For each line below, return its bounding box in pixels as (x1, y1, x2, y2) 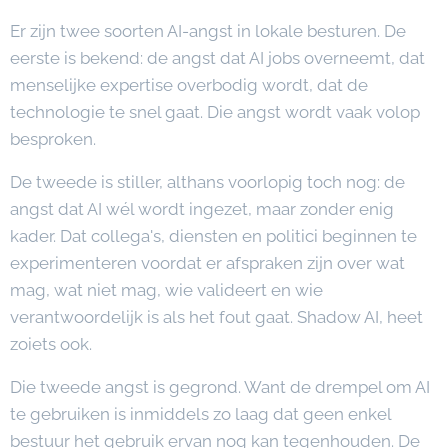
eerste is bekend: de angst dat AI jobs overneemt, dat (10, 48, 425, 68)
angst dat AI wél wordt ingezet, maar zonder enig (10, 199, 394, 219)
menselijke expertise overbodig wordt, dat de (10, 75, 368, 95)
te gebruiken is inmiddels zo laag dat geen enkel (10, 404, 391, 424)
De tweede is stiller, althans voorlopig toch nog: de (10, 172, 405, 192)
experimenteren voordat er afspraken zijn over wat (10, 253, 405, 273)
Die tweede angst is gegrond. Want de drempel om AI (10, 377, 430, 397)
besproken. (10, 129, 96, 149)
